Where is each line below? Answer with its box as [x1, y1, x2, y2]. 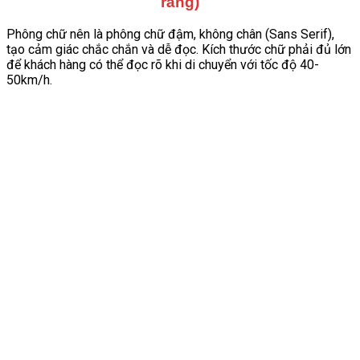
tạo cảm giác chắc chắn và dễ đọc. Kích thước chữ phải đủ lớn [6, 41, 351, 57]
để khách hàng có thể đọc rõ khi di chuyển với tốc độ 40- [6, 56, 319, 72]
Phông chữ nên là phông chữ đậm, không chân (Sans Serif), [6, 26, 334, 42]
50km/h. [6, 72, 52, 88]
